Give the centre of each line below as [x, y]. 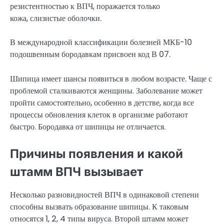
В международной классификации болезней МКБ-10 [101, 42]
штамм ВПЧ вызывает [76, 171]
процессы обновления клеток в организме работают [99, 114]
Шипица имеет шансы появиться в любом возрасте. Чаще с [111, 78]
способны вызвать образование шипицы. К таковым [99, 206]
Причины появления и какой [96, 153]
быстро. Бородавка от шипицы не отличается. [88, 126]
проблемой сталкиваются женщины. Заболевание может [106, 90]
